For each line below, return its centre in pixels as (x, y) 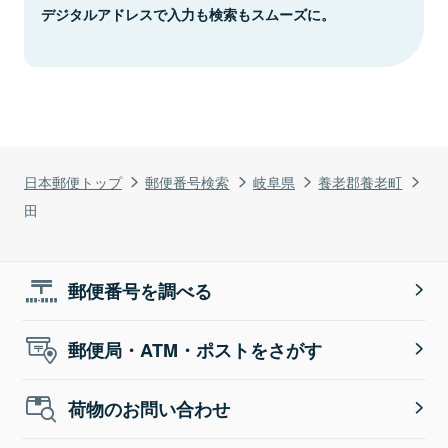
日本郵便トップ (73, 181)
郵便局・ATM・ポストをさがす (195, 349)
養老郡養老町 (360, 181)
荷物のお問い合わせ (149, 408)
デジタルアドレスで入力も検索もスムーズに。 (188, 13)
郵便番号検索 (187, 181)
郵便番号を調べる (140, 290)
